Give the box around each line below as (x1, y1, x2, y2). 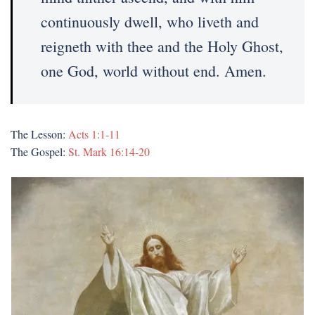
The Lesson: (11, 127, 68, 141)
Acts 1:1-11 (68, 127, 120, 141)
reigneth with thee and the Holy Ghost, (41, 36, 283, 56)
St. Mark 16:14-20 (65, 144, 150, 159)
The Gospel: (11, 144, 65, 159)
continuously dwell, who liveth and (41, 11, 259, 32)
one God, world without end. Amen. (41, 60, 266, 81)
